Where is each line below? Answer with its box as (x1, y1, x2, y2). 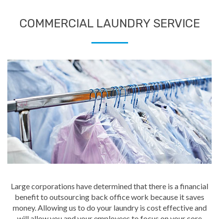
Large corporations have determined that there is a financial (11, 181, 208, 191)
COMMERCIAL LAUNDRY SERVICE (19, 16, 200, 30)
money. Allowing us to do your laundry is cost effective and (12, 202, 207, 212)
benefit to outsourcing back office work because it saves (15, 192, 204, 201)
